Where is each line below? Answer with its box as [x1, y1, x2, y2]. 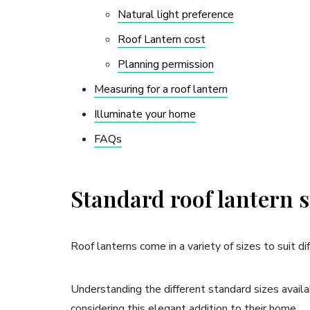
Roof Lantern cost [118, 32, 206, 48]
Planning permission [118, 57, 214, 73]
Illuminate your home [94, 107, 196, 122]
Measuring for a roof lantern [94, 82, 228, 98]
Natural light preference [118, 7, 234, 23]
